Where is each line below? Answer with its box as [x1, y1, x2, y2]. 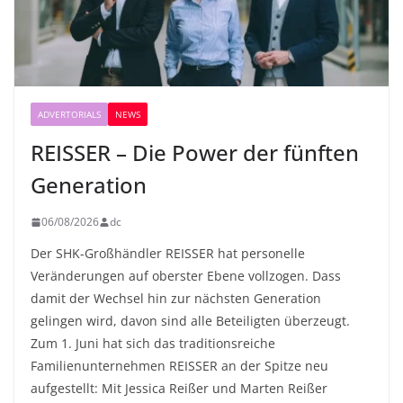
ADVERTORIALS [38, 108, 101, 121]
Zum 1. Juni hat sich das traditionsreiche [31, 335, 275, 353]
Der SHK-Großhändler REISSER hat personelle [31, 245, 305, 263]
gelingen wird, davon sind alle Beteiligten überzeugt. [31, 312, 350, 330]
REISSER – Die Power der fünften [31, 138, 359, 168]
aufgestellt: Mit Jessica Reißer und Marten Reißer [31, 380, 327, 398]
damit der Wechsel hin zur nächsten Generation [31, 290, 321, 308]
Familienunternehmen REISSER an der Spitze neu [31, 357, 328, 375]
